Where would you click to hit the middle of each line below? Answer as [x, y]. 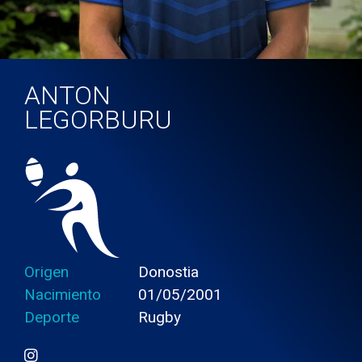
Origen [46, 272]
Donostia [169, 272]
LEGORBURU [98, 120]
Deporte [52, 318]
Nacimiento [63, 295]
